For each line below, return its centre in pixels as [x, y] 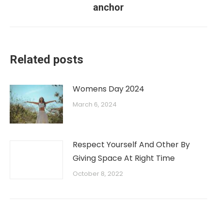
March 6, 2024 [95, 104]
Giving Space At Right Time [124, 158]
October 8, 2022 [98, 173]
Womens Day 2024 [108, 89]
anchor [108, 7]
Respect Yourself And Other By [131, 144]
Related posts [46, 59]
